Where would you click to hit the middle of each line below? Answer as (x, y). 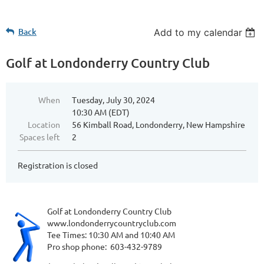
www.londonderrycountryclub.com (112, 223)
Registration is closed (58, 165)
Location (44, 125)
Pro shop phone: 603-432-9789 (105, 247)
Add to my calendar (198, 33)
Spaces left (40, 137)
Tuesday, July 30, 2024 (113, 100)
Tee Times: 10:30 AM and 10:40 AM (111, 235)
